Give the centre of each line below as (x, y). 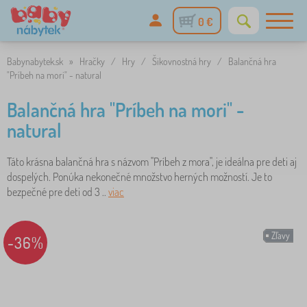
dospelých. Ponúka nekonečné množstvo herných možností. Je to (139, 177)
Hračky (92, 61)
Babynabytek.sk (35, 61)
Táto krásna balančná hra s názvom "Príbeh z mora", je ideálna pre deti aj (152, 162)
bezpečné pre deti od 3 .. (58, 192)
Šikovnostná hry (182, 61)
